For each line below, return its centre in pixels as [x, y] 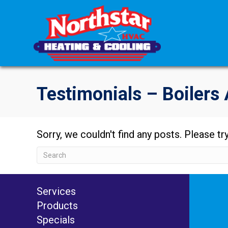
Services [56, 192]
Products [57, 206]
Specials [56, 220]
